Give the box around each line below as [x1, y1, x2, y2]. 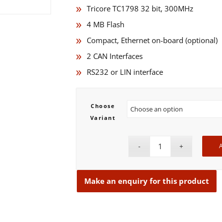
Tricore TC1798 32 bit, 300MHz [87, 3, 193, 13]
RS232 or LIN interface [87, 66, 163, 77]
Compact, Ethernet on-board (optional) [87, 35, 218, 45]
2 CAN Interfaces [87, 51, 143, 61]
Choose [91, 102, 115, 110]
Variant [90, 113, 116, 121]
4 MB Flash [87, 19, 124, 29]
